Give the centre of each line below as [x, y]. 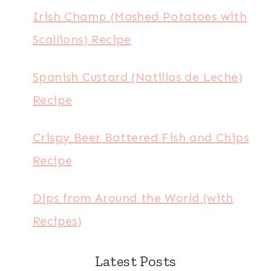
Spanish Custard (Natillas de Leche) [138, 77]
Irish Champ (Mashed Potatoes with [140, 16]
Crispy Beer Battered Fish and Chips [141, 137]
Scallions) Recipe [82, 39]
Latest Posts [135, 261]
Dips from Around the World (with [133, 198]
